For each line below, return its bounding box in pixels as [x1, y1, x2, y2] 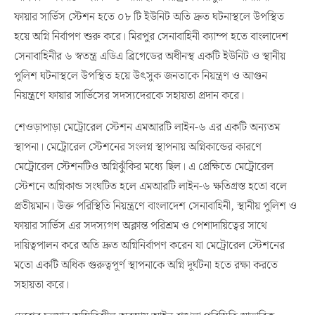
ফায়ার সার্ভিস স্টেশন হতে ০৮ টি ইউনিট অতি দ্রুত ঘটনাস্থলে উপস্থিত [14, 9, 284, 27]
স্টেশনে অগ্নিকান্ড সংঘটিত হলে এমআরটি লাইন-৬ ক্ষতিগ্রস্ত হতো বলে [14, 179, 287, 197]
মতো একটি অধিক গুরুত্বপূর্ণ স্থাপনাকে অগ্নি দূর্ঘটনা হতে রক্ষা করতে [14, 257, 278, 276]
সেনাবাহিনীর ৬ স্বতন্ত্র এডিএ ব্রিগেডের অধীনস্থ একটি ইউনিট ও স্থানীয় [14, 49, 285, 67]
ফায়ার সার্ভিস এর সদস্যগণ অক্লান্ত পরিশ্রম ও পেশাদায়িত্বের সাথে [14, 218, 267, 236]
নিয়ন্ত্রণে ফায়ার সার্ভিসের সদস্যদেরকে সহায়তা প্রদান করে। [14, 88, 244, 106]
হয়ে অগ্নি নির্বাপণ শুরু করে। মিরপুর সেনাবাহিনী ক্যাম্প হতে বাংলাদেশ [14, 29, 288, 47]
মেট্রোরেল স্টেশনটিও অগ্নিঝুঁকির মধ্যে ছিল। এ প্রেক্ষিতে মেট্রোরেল [14, 159, 274, 177]
